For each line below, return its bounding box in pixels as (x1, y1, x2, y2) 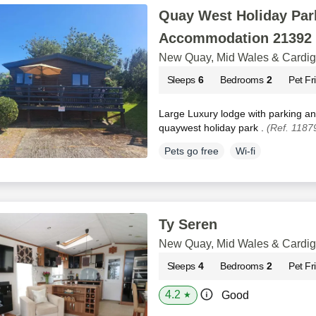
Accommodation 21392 (158, 30, 312, 46)
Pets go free (164, 145, 219, 157)
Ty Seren (158, 216, 217, 232)
